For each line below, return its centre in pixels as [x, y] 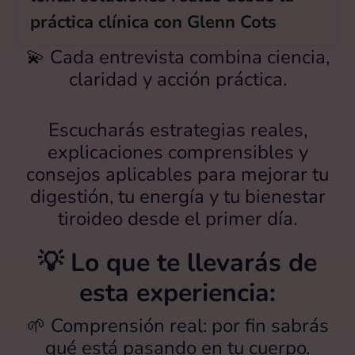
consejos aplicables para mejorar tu [177, 174]
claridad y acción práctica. [177, 79]
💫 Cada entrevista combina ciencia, [177, 57]
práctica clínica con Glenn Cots [154, 22]
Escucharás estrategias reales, [177, 130]
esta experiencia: [177, 292]
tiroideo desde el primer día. [177, 218]
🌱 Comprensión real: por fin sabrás [177, 325]
